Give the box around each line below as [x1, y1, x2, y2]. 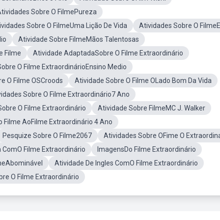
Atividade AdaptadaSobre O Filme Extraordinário [33, 49, 183, 57]
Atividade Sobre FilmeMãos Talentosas [18, 35, 139, 43]
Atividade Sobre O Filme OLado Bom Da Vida [75, 77, 212, 84]
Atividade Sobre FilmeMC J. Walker [98, 104, 205, 112]
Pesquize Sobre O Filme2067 [2, 132, 92, 139]
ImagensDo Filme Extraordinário [97, 145, 196, 153]
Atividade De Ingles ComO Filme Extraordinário [55, 159, 198, 167]
